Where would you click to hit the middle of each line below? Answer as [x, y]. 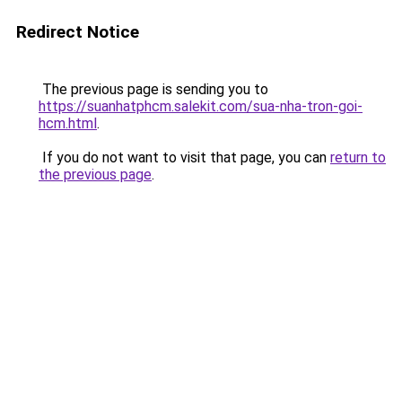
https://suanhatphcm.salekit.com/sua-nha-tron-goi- [201, 106]
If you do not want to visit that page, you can [184, 157]
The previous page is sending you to [153, 89]
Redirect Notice [78, 32]
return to [358, 157]
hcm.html [68, 123]
